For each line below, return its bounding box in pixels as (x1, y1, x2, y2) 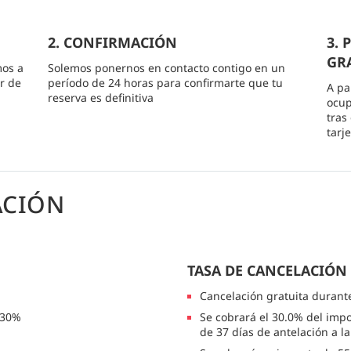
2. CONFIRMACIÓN (47, 33, 177, 52)
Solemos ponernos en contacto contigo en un (47, 60, 285, 76)
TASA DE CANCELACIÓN (187, 261, 347, 280)
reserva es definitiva (47, 90, 154, 106)
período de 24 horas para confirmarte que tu (47, 75, 283, 91)
